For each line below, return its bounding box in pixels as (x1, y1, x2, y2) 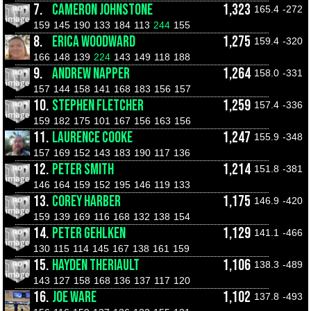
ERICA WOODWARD (52, 33, 135, 51)
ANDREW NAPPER (52, 65, 130, 83)
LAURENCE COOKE (52, 128, 133, 147)
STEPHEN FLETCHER (52, 96, 144, 115)
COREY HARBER (52, 192, 121, 211)
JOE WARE (52, 288, 96, 307)
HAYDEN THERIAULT (52, 256, 140, 275)
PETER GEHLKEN (52, 224, 126, 243)
